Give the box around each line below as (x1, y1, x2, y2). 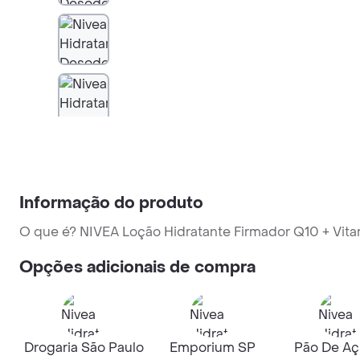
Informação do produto (19, 193, 203, 214)
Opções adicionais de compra (19, 257, 256, 278)
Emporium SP (169, 339, 256, 356)
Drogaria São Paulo (23, 339, 144, 356)
